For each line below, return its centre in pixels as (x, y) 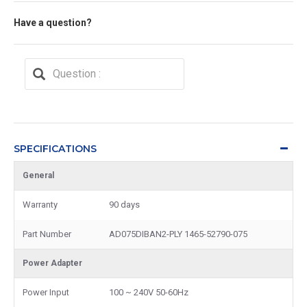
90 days (124, 204)
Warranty (40, 204)
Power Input (46, 292)
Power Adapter (52, 263)
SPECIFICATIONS (55, 148)
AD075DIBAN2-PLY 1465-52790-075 (178, 234)
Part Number (47, 234)
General (38, 175)
